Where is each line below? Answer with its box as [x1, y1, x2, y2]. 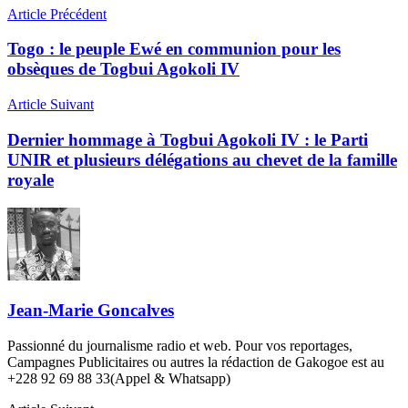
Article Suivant [7, 97, 94, 113]
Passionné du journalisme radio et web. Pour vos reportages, [7, 337, 352, 353]
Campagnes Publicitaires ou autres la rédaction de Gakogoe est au [7, 353, 384, 370]
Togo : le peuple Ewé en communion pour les [7, 39, 341, 59]
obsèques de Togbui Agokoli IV [7, 59, 240, 79]
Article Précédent [7, 5, 107, 22]
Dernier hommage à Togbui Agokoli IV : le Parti [7, 129, 368, 149]
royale [7, 169, 54, 189]
